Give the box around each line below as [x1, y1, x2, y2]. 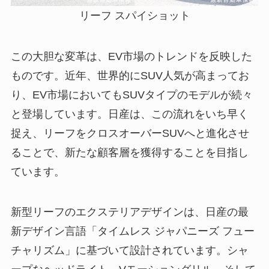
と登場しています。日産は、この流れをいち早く [10, 107, 249, 120]
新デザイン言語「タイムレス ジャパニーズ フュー [10, 225, 255, 238]
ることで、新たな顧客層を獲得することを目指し [10, 146, 249, 159]
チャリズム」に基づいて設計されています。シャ [10, 244, 249, 257]
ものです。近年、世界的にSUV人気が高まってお [10, 69, 249, 82]
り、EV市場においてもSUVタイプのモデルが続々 [10, 88, 253, 101]
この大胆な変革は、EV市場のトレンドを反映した [10, 50, 252, 62]
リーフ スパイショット [79, 9, 190, 22]
